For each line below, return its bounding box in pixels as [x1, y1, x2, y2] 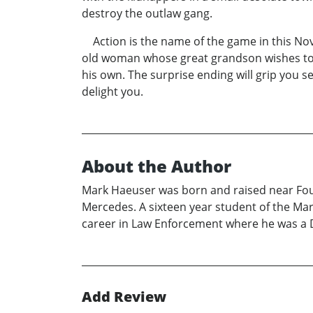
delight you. [82, 84, 143, 100]
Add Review [82, 287, 166, 307]
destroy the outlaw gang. [82, 6, 212, 22]
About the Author [82, 154, 231, 178]
